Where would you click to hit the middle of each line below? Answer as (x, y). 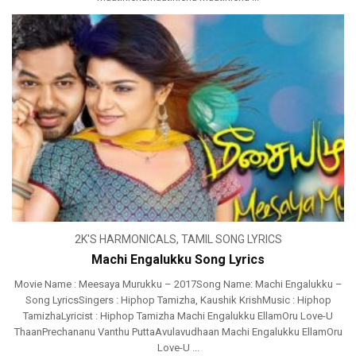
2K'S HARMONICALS (125, 240)
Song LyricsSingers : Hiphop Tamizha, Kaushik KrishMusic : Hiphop (178, 300)
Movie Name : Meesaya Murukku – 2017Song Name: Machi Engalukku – (178, 284)
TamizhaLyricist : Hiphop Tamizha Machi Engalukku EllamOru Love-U (178, 316)
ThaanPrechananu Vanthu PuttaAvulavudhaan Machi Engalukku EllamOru (178, 332)
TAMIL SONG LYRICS (231, 240)
